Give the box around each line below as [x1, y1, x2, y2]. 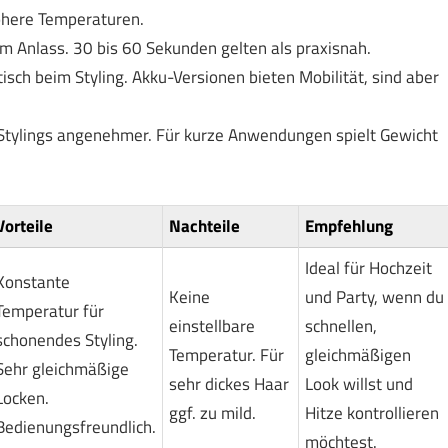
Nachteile [168, 212, 240, 239]
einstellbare [168, 312, 255, 339]
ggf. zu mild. [168, 399, 256, 426]
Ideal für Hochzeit [304, 254, 432, 281]
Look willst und [304, 370, 413, 397]
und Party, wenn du [304, 283, 444, 310]
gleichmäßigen [304, 341, 411, 368]
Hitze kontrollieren [304, 399, 439, 426]
